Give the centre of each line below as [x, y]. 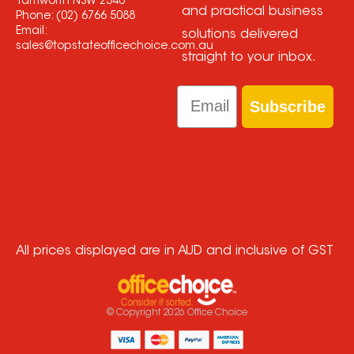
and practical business [252, 11]
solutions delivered [239, 34]
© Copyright [134, 313]
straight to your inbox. [249, 57]
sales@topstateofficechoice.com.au [114, 46]
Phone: [36, 16]
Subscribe [288, 106]
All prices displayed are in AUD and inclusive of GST [174, 251]
